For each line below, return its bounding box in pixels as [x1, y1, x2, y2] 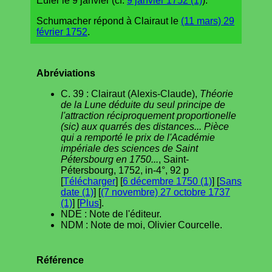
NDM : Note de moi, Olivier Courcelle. [61, 219, 222, 230]
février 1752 [36, 26, 87, 37]
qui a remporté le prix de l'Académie [61, 132, 215, 143]
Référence [36, 254, 84, 265]
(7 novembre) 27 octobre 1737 [101, 186, 230, 197]
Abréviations [36, 67, 95, 78]
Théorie [200, 88, 233, 99]
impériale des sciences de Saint [61, 143, 198, 154]
